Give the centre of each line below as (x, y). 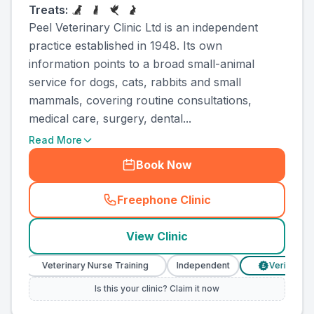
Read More (55, 140)
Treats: (48, 10)
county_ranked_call (215, 207)
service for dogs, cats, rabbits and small (135, 82)
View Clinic (157, 236)
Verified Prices (279, 265)
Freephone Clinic (164, 200)
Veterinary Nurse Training (74, 265)
